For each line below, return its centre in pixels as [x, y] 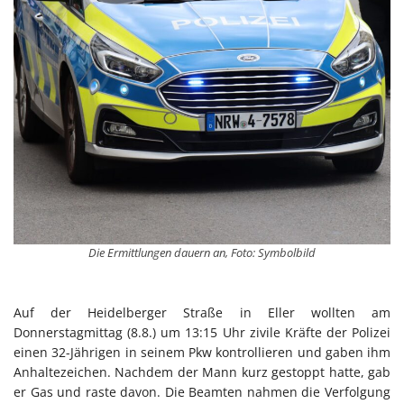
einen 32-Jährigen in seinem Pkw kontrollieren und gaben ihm [202, 352]
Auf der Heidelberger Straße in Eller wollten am [202, 312]
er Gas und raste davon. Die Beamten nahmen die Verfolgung [202, 391]
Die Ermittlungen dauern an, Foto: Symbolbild [202, 252]
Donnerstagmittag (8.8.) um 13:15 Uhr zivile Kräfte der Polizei [202, 332]
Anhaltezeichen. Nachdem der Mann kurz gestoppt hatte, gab [202, 372]
